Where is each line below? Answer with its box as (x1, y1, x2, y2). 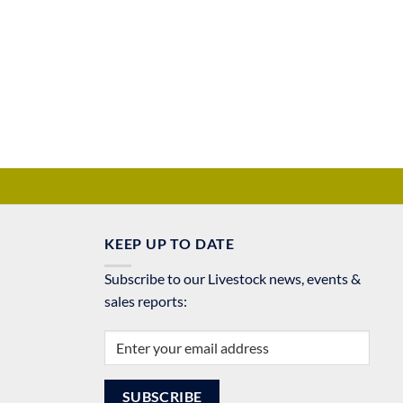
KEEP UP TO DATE (104, 235, 235, 252)
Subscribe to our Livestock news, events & (104, 269, 361, 287)
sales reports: (104, 291, 187, 309)
